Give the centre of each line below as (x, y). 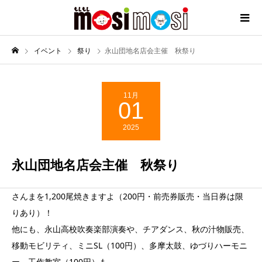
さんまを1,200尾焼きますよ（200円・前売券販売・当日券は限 (127, 196)
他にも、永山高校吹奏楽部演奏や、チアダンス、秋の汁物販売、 (130, 229)
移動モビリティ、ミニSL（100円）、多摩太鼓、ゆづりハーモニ (130, 246)
